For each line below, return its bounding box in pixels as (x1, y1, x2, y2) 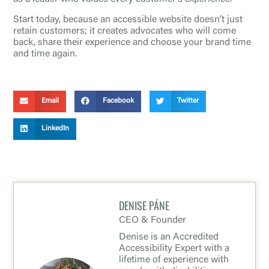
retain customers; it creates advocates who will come (13, 26, 236, 36)
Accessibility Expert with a (119, 243, 229, 253)
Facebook (102, 97, 134, 105)
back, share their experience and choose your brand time (13, 37, 251, 47)
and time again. (13, 49, 77, 59)
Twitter (177, 97, 199, 105)
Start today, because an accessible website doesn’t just (13, 14, 243, 25)
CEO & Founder (119, 215, 186, 225)
